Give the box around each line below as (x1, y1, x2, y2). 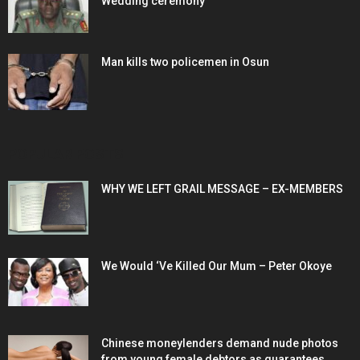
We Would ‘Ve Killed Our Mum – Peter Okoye (101, 260, 332, 273)
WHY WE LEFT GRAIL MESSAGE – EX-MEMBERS (101, 182, 343, 196)
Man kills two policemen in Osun (101, 55, 269, 69)
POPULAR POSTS (8, 145, 124, 163)
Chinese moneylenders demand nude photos (101, 337, 338, 350)
